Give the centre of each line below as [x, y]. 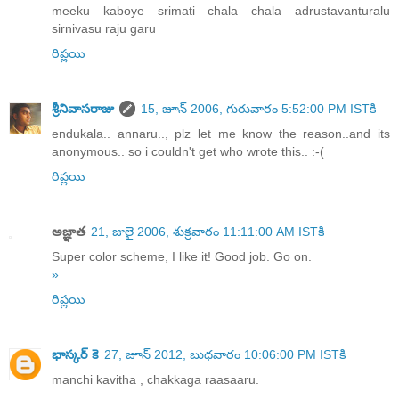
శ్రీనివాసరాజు [83, 109]
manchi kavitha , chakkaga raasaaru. [155, 380]
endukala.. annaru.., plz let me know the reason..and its [221, 134]
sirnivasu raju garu [104, 29]
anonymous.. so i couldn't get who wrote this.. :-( [188, 152]
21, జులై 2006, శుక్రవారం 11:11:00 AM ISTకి [208, 232]
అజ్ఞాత [69, 232]
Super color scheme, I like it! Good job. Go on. [182, 257]
